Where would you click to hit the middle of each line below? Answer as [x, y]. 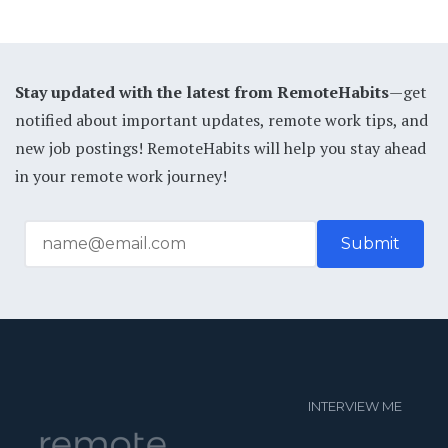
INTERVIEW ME [355, 405]
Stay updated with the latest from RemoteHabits [202, 91]
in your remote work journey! [121, 175]
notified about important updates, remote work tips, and [221, 119]
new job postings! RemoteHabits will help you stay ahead [220, 147]
